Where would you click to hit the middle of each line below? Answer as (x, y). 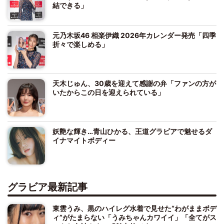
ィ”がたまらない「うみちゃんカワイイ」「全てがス (134, 217)
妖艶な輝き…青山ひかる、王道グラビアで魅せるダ (132, 131)
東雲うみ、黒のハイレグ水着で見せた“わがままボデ (134, 208)
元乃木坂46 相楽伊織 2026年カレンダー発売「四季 (134, 35)
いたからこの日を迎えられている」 (108, 92)
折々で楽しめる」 (80, 44)
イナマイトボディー (84, 140)
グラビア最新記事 (47, 187)
